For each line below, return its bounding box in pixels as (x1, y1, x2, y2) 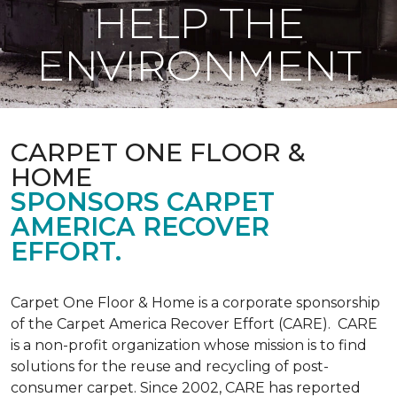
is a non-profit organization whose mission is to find (11, 337, 367, 354)
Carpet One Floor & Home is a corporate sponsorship (11, 294, 380, 311)
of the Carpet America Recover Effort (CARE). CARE (11, 315, 378, 332)
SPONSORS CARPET (11, 186, 275, 217)
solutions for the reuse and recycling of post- (11, 358, 329, 375)
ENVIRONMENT (36, 40, 361, 91)
